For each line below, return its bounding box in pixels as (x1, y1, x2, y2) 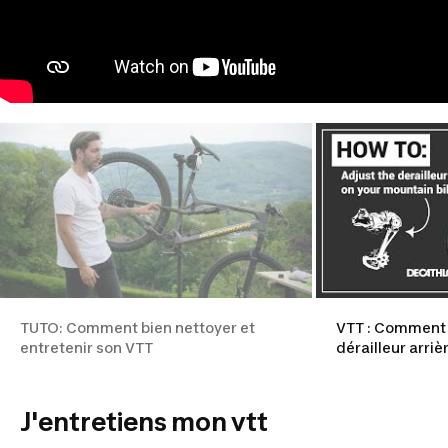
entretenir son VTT (20, 339, 153, 357)
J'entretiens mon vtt (20, 406, 268, 438)
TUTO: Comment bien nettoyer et (20, 319, 255, 337)
